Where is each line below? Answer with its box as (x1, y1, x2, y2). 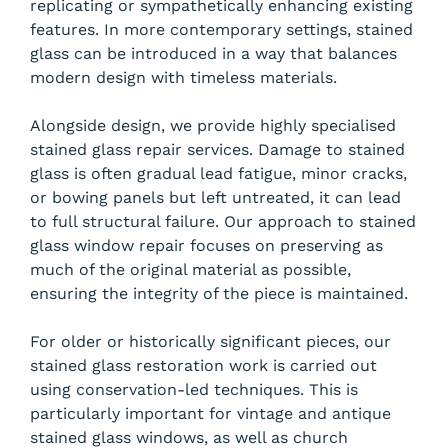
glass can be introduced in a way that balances (30, 44, 397, 63)
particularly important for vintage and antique (30, 404, 391, 423)
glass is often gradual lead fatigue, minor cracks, (30, 164, 407, 183)
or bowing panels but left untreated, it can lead (30, 188, 401, 207)
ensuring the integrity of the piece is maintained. (30, 284, 408, 303)
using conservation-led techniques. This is (30, 380, 358, 399)
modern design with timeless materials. (30, 68, 337, 87)
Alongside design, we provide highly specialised (30, 116, 396, 135)
